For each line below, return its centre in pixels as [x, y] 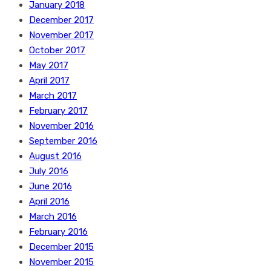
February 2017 [58, 111]
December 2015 [61, 247]
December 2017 [61, 20]
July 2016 [49, 171]
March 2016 [53, 217]
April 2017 [49, 80]
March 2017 [53, 96]
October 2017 [57, 50]
